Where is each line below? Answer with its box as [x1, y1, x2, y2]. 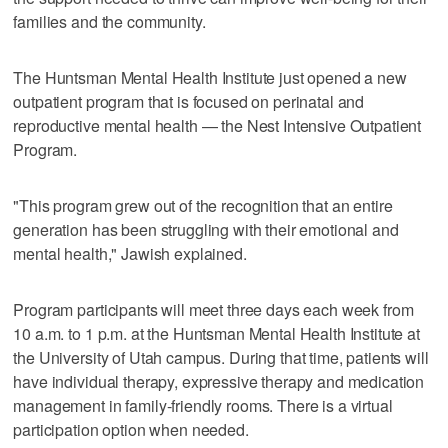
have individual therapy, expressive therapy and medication [13, 370, 425, 394]
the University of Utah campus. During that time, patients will [13, 346, 429, 370]
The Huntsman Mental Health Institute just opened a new [13, 66, 407, 90]
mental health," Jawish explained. [13, 242, 247, 266]
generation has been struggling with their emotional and [13, 218, 399, 242]
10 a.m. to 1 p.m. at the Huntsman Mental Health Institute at [13, 322, 420, 346]
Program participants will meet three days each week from [13, 298, 414, 322]
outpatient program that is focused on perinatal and [13, 90, 365, 114]
